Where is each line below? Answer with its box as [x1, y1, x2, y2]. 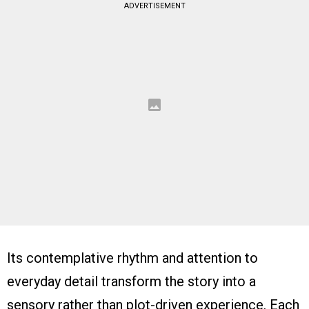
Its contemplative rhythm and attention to [7, 250, 258, 267]
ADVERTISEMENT [123, 1, 186, 11]
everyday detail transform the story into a [7, 273, 256, 290]
